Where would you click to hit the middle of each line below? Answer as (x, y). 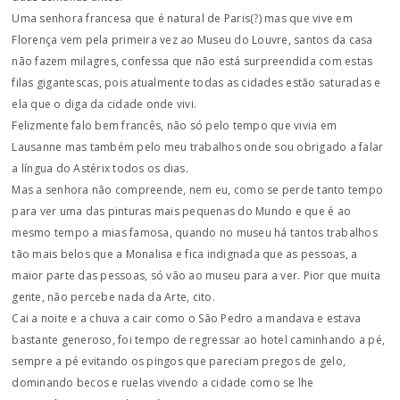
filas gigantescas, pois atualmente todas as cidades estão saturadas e (196, 83)
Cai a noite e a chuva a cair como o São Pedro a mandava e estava (187, 318)
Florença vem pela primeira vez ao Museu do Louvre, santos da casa (192, 40)
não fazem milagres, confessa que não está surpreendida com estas (192, 61)
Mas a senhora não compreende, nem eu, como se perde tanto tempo (198, 190)
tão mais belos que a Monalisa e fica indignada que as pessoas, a (185, 254)
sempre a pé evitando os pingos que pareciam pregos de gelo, (179, 361)
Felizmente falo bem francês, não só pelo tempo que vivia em (175, 125)
